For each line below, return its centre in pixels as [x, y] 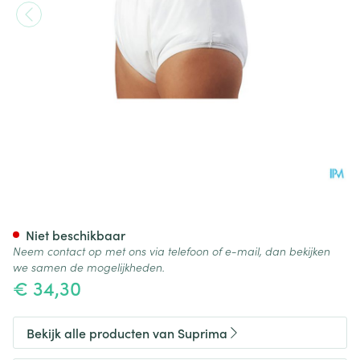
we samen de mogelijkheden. [89, 267]
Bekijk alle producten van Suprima [127, 333]
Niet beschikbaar [76, 235]
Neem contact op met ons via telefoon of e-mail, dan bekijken [172, 251]
